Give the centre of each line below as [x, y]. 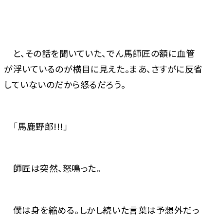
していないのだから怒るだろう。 [65, 84]
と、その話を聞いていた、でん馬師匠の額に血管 [100, 53]
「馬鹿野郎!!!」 [36, 126]
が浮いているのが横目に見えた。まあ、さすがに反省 [103, 69]
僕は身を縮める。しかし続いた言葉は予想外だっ [102, 210]
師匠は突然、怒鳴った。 [53, 168]
